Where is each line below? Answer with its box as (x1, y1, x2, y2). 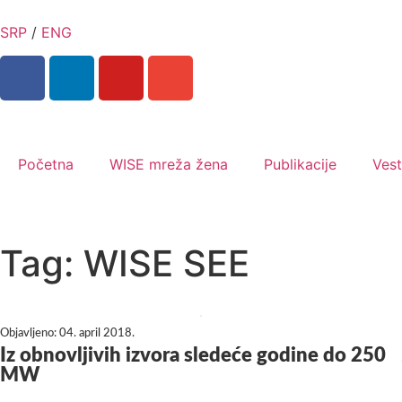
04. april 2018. (59, 328, 135, 340)
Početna (18, 155, 74, 174)
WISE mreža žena (109, 155, 228, 174)
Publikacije (264, 155, 336, 174)
